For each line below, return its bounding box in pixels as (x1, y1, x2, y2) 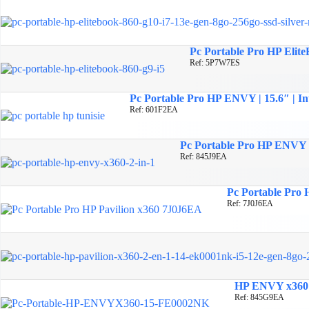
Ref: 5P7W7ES (190, 57, 240, 68)
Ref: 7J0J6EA (227, 198, 273, 208)
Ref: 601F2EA (130, 104, 178, 114)
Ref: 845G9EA (235, 292, 284, 302)
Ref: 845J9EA (180, 151, 227, 161)
